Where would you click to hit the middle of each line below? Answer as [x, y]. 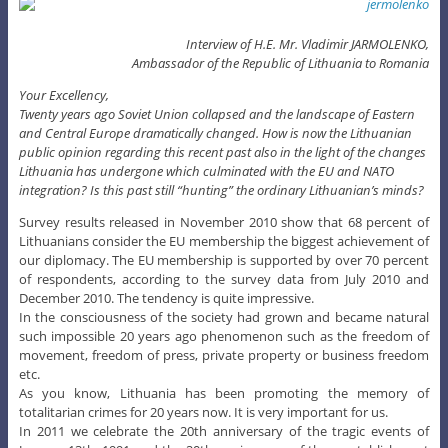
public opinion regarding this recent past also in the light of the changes [222, 151]
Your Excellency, [63, 94]
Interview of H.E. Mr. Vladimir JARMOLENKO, [308, 43]
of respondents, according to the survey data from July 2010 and [224, 278]
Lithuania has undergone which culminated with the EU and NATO [206, 170]
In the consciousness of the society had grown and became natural [224, 316]
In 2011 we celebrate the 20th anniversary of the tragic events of [224, 430]
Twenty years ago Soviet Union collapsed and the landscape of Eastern [216, 113]
